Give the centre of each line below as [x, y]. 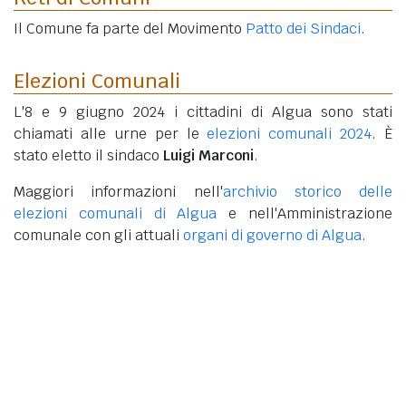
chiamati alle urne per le [111, 134]
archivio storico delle [307, 192]
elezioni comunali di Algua [116, 214]
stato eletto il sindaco [88, 156]
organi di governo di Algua [272, 236]
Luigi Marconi [208, 156]
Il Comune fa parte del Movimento [130, 29]
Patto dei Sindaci [303, 29]
